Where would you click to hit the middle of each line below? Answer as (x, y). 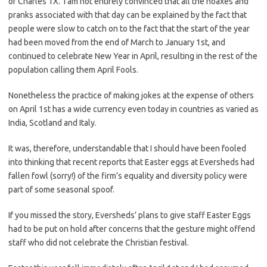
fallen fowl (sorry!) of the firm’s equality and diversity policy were (128, 176)
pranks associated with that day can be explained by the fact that (128, 15)
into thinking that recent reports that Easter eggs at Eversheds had (131, 162)
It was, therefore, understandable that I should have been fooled (127, 148)
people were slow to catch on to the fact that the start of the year (129, 29)
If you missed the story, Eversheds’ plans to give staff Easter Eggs (130, 215)
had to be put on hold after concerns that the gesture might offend (132, 229)
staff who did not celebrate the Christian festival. (99, 243)
